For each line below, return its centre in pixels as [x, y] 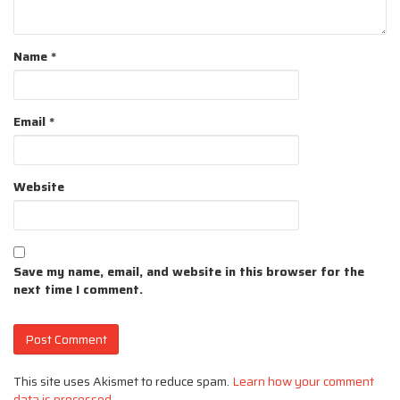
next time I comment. [78, 289]
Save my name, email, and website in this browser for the [189, 271]
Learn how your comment [303, 381]
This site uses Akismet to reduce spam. [123, 381]
